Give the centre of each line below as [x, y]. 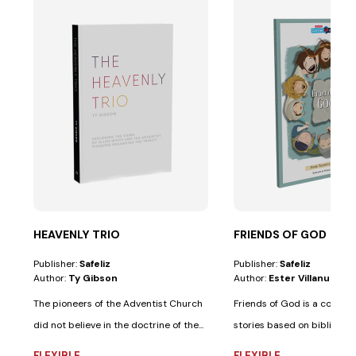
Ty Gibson [93, 278]
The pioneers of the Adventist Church [118, 303]
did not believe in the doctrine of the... [119, 325]
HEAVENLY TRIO [77, 234]
